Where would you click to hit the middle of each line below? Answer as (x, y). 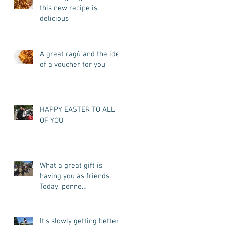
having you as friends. (75, 176)
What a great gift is (71, 165)
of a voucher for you (73, 65)
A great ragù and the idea (82, 54)
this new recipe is (69, 8)
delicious (54, 18)
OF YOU (52, 120)
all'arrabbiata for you (74, 197)
